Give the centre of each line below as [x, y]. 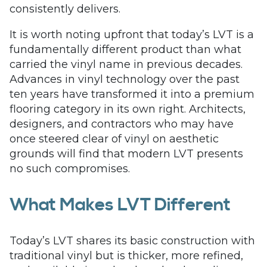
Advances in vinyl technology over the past [125, 79]
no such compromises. [70, 169]
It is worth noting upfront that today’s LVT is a [132, 35]
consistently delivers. [65, 9]
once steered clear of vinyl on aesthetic [114, 139]
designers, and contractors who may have [122, 124]
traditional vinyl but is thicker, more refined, [126, 256]
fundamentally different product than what [125, 49]
